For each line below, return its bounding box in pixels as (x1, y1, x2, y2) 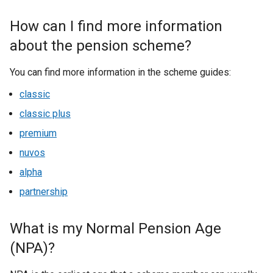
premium (19, 127, 57, 139)
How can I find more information (10, 18, 222, 35)
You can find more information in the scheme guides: (10, 66, 231, 78)
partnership (19, 186, 68, 197)
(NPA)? (10, 239, 55, 257)
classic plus (19, 108, 71, 119)
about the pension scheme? (10, 37, 191, 54)
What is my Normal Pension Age (10, 220, 221, 237)
